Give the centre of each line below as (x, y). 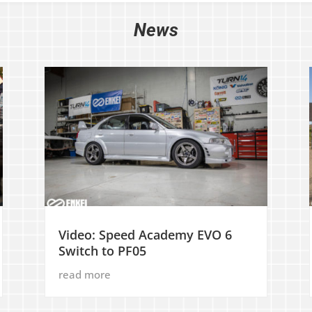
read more (84, 275)
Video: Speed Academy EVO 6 (145, 235)
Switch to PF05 (102, 251)
